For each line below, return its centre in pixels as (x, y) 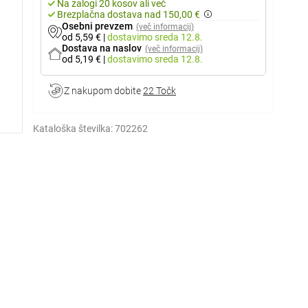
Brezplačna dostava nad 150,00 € (129, 14)
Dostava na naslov (102, 48)
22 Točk (159, 91)
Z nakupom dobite (103, 91)
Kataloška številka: (73, 129)
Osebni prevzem (97, 26)
